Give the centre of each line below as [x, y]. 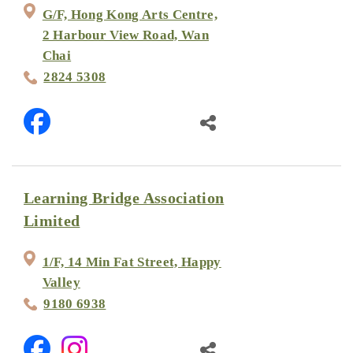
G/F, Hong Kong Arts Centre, [130, 15]
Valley [61, 283]
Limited [52, 221]
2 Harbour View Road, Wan [126, 35]
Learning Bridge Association [124, 199]
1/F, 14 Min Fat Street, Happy [132, 262]
